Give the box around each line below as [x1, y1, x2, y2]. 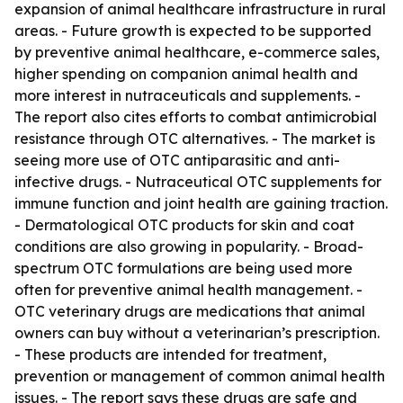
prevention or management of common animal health [14, 367, 385, 385]
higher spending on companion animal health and [14, 65, 358, 83]
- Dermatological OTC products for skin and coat [14, 216, 354, 234]
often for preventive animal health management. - [14, 281, 363, 299]
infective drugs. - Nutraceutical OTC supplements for [14, 173, 381, 191]
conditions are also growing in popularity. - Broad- [14, 237, 363, 255]
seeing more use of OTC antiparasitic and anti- [14, 151, 340, 169]
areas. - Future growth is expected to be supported [14, 22, 372, 40]
